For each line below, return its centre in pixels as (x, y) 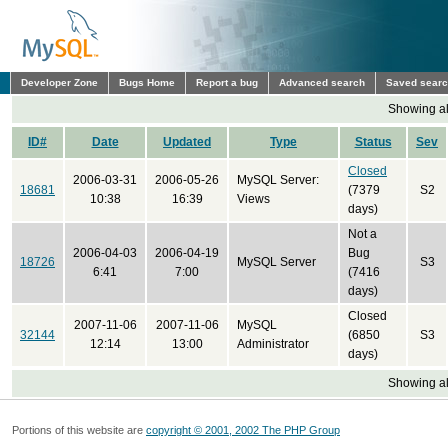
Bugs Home (147, 82)
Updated (187, 142)
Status (373, 142)
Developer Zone (59, 82)
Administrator (273, 344)
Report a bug (227, 82)
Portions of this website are (79, 430)
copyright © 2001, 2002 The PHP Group (243, 430)
